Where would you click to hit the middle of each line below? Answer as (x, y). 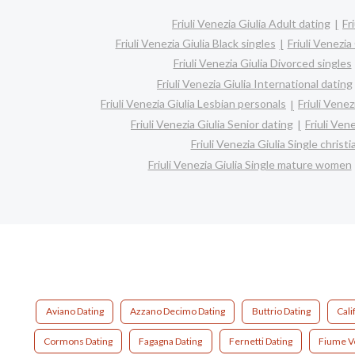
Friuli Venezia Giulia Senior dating (212, 124)
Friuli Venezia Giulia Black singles (195, 43)
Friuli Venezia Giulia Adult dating (251, 23)
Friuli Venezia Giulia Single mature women (250, 164)
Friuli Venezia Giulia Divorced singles (262, 63)
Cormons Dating (78, 341)
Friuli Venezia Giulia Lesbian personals (193, 104)
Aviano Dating (74, 311)
